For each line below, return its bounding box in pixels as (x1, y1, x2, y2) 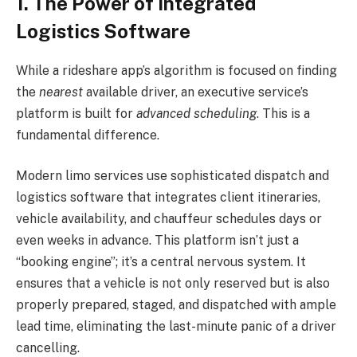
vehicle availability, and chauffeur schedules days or (16, 211, 322, 227)
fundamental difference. (16, 127, 159, 143)
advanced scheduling (136, 105, 257, 121)
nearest (39, 84, 83, 100)
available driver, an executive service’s (83, 84, 308, 100)
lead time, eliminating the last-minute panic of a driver (16, 319, 336, 335)
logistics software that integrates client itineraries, (16, 190, 320, 206)
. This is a (257, 105, 310, 121)
